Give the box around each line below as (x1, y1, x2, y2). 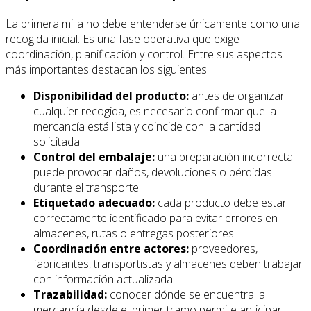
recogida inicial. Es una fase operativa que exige (6, 31, 239, 47)
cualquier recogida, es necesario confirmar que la (33, 103, 276, 119)
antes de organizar (189, 88, 285, 104)
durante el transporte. (33, 180, 141, 196)
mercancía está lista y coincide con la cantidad (33, 119, 260, 135)
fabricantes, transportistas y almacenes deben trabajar (33, 256, 303, 272)
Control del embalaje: (33, 149, 155, 165)
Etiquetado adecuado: (33, 195, 155, 211)
